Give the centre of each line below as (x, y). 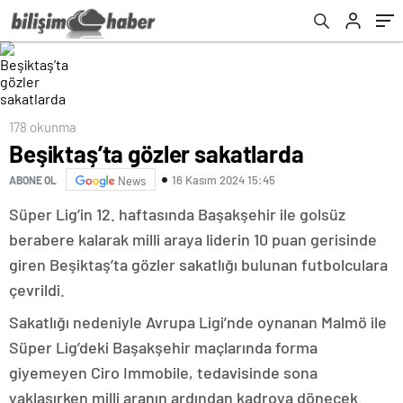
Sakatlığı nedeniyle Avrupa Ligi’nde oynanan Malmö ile (198, 322)
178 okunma (43, 127)
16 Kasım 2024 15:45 (224, 179)
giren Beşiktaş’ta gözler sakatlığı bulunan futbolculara (198, 264)
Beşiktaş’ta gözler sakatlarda (157, 153)
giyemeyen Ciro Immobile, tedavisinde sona (163, 372)
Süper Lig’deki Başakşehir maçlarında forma (163, 347)
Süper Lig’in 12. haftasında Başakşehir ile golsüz (177, 214)
